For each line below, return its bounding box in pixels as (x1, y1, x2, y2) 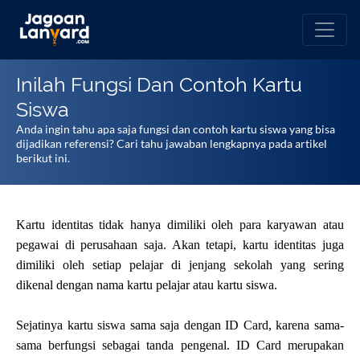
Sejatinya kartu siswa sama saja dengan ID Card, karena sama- (16, 318, 344, 332)
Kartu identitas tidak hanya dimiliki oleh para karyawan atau (16, 218, 344, 231)
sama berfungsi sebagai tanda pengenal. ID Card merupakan (16, 338, 344, 352)
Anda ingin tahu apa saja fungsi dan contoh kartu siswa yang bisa (16, 122, 335, 136)
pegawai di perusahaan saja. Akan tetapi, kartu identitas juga (16, 238, 344, 252)
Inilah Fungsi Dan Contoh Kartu (16, 73, 302, 96)
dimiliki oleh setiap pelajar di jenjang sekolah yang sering (16, 258, 344, 272)
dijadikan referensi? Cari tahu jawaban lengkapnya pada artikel (16, 137, 327, 150)
